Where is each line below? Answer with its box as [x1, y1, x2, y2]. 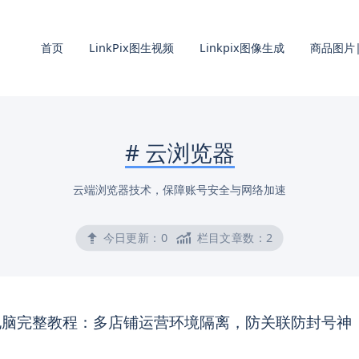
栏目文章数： [194, 230, 266, 246]
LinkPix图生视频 [89, 40, 174, 55]
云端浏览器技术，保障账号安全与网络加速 [73, 182, 286, 197]
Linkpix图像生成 [200, 40, 284, 55]
